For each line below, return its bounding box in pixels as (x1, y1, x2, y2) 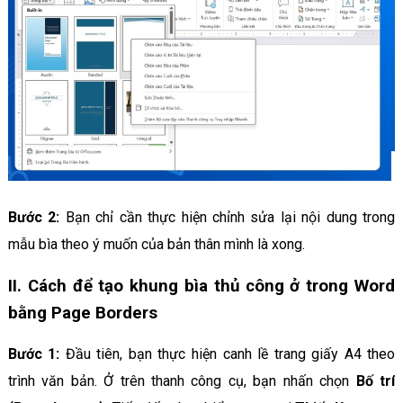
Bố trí (349, 372, 396, 390)
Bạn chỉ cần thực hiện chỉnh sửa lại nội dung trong (59, 209, 396, 227)
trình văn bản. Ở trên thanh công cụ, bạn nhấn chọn (7, 372, 350, 390)
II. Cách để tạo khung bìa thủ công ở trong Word (7, 276, 396, 297)
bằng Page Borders (7, 303, 157, 324)
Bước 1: (7, 345, 66, 363)
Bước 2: (7, 209, 60, 227)
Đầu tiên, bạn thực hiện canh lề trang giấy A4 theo (65, 345, 396, 363)
